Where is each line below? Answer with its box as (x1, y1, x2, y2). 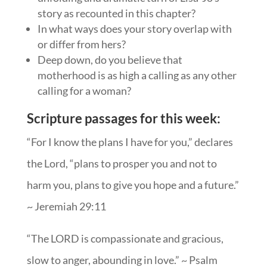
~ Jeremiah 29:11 (26, 199, 106, 213)
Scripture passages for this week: (26, 110, 221, 126)
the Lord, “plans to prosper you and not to (26, 156, 217, 170)
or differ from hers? (37, 37, 126, 51)
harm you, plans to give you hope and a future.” (26, 178, 239, 191)
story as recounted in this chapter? (37, 6, 195, 20)
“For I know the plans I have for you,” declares (26, 135, 233, 148)
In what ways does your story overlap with (37, 21, 232, 35)
